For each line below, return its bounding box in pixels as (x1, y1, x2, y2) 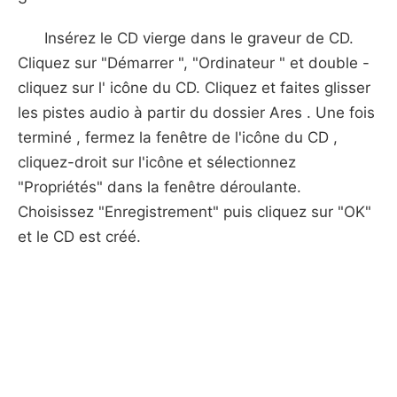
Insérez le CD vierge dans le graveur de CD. (44, 29, 354, 47)
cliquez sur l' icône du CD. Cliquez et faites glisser (18, 79, 370, 97)
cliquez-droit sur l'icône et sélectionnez (18, 153, 296, 171)
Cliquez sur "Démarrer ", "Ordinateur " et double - (18, 54, 370, 72)
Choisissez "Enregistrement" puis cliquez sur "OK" (18, 203, 371, 221)
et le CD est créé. (18, 228, 141, 245)
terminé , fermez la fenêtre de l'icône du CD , (18, 128, 338, 146)
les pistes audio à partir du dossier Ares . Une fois (18, 104, 375, 121)
